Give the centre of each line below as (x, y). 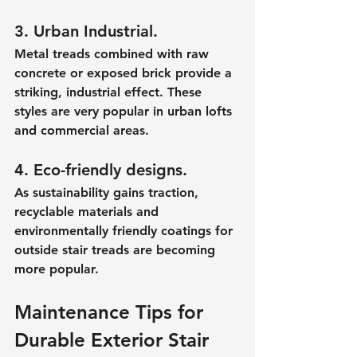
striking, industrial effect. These (110, 92)
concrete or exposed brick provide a (125, 73)
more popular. (57, 269)
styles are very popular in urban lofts (125, 111)
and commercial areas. (82, 130)
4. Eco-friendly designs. (101, 169)
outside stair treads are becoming (117, 249)
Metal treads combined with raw (114, 53)
